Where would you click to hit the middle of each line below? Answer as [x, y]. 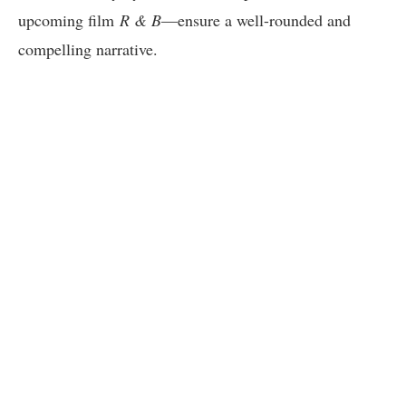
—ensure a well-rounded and [256, 19]
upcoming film [69, 19]
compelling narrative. [88, 48]
